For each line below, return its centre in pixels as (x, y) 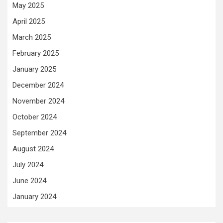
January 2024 (34, 197)
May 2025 (28, 5)
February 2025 (36, 53)
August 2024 (33, 149)
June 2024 (29, 181)
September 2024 (39, 133)
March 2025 (32, 37)
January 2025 (34, 69)
